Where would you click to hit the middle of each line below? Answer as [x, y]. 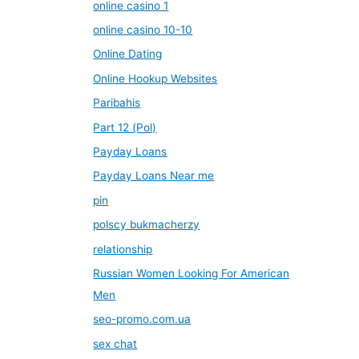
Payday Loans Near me [154, 176]
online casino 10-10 [143, 29]
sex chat [115, 343]
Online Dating [128, 54]
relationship [123, 249]
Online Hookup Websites [155, 78]
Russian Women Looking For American [192, 273]
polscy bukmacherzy [147, 225]
